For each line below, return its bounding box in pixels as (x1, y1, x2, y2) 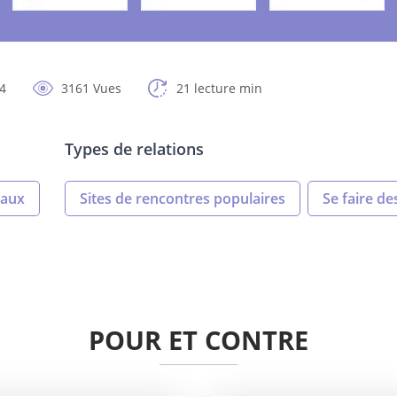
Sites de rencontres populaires (80, 189, 285, 209)
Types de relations (65, 138, 204, 160)
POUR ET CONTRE (89, 323, 308, 358)
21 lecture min (176, 80, 262, 97)
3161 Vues (61, 80, 121, 97)
